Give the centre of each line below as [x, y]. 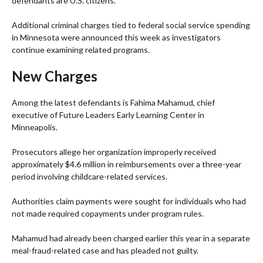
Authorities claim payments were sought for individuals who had [129, 201]
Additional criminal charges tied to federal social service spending [131, 25]
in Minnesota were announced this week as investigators [116, 38]
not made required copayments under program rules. [108, 214]
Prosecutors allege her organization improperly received [114, 152]
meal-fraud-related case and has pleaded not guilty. [105, 251]
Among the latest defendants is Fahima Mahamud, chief [113, 103]
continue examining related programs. [81, 50]
